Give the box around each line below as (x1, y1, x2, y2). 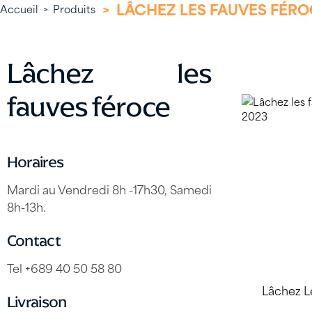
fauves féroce (6, 89, 171, 123)
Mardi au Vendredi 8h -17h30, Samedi (6, 179, 212, 198)
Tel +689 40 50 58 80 (6, 258, 122, 276)
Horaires (6, 152, 64, 171)
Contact (6, 231, 61, 250)
